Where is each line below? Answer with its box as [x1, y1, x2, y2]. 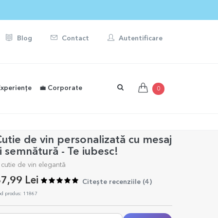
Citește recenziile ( [82, 178, 145, 185]
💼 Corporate [39, 85, 82, 91]
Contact [60, 35, 89, 42]
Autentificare [117, 35, 163, 42]
